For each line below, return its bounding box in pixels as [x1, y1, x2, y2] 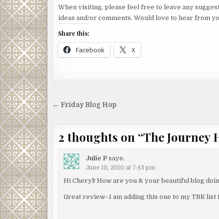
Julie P [86, 154, 108, 162]
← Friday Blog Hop [52, 101, 116, 109]
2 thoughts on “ [58, 129, 143, 145]
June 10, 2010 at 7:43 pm [86, 164, 155, 172]
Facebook [76, 45, 105, 54]
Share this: [58, 29, 89, 37]
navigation [52, 110, 120, 129]
